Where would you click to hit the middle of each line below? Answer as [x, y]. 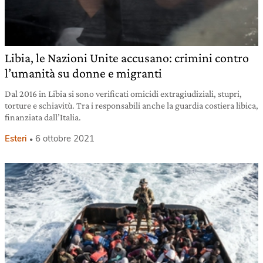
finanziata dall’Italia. [43, 117]
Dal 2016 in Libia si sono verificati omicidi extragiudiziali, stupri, [123, 93]
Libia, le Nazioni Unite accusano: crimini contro [127, 58]
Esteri [16, 138]
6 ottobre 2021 [65, 138]
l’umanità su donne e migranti [83, 73]
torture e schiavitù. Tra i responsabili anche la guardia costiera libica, [131, 105]
